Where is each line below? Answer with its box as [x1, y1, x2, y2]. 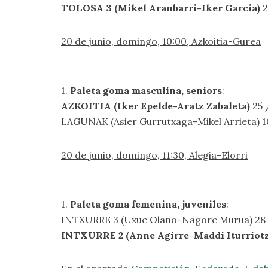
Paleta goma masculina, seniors [70, 84, 222, 96]
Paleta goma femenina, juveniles [70, 198, 226, 210]
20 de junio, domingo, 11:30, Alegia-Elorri [61, 149, 248, 161]
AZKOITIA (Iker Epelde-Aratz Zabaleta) [61, 100, 250, 112]
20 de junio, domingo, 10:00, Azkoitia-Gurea [61, 35, 261, 47]
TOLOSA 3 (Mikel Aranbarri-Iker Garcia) [61, 2, 260, 14]
